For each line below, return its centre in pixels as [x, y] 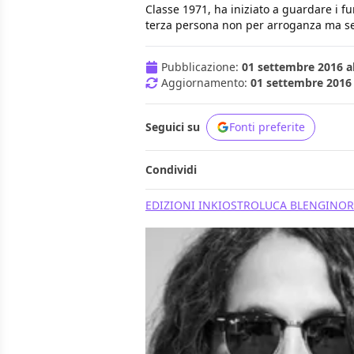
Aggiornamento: [206, 83]
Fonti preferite [267, 127]
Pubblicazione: [201, 67]
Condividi [171, 170]
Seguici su [173, 127]
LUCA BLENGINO [303, 205]
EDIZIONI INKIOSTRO [202, 205]
